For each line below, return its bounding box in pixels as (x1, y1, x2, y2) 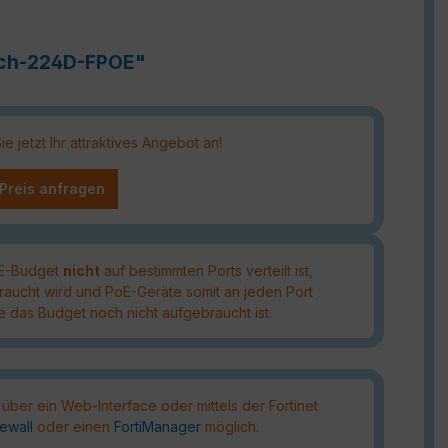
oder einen (33, 417, 114, 435)
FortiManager (114, 417, 201, 435)
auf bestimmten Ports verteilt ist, (99, 261, 313, 279)
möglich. (201, 417, 259, 435)
